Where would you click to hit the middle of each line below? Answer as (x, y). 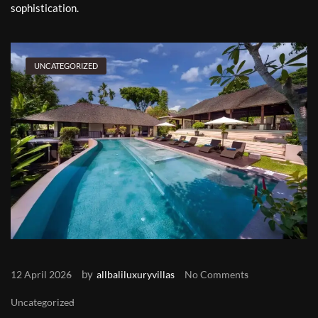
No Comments (216, 275)
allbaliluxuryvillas (136, 275)
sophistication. (45, 8)
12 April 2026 (41, 275)
